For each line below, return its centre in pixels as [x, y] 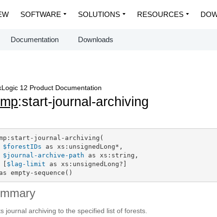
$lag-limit [26, 164]
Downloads [96, 39]
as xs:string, [111, 155]
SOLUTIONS [99, 14]
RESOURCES [160, 14]
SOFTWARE [41, 14]
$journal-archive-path [43, 155]
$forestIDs [22, 146]
